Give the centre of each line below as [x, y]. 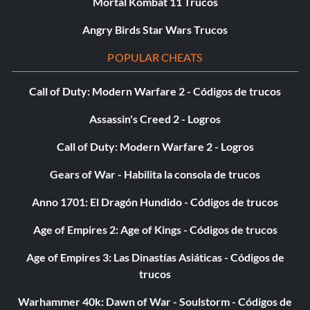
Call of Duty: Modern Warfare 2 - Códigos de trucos [155, 91]
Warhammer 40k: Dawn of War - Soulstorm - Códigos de [155, 302]
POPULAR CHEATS [155, 57]
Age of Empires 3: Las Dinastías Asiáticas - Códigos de [155, 257]
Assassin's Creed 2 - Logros [155, 119]
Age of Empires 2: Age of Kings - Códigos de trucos [155, 230]
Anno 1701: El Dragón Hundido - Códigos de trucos [155, 202]
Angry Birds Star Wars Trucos [155, 30]
